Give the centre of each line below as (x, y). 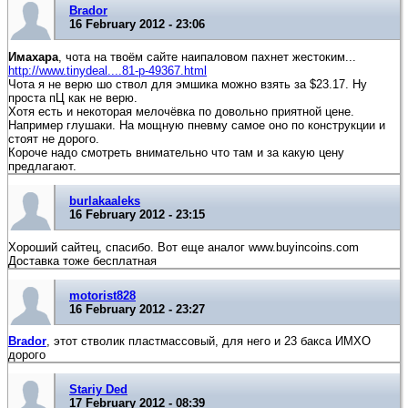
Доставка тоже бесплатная (82, 260)
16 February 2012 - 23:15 (137, 215)
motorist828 (102, 295)
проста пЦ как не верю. (73, 98)
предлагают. (42, 167)
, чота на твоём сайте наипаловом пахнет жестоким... (207, 57)
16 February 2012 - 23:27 (137, 309)
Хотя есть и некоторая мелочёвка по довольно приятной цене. (181, 112)
